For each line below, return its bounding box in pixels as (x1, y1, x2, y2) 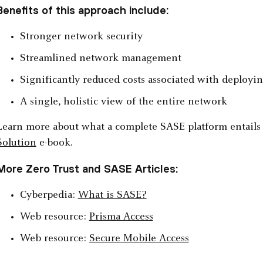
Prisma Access (89, 212, 153, 223)
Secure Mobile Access (89, 234, 189, 245)
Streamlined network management (19, 53, 181, 65)
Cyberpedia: (19, 190, 78, 201)
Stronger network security (19, 32, 143, 43)
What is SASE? (77, 190, 147, 201)
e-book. (36, 138, 73, 149)
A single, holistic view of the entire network (19, 97, 227, 108)
